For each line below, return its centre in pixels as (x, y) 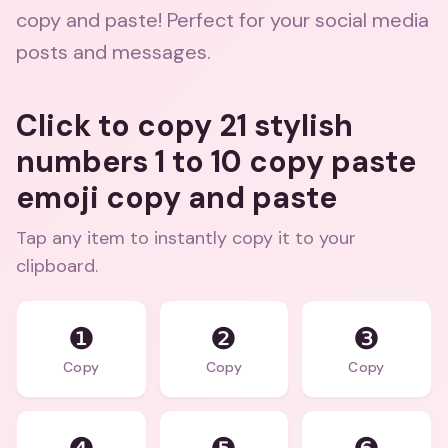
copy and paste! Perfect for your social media (222, 20)
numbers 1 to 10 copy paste (216, 161)
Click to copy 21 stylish (184, 125)
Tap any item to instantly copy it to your (186, 238)
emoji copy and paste (176, 197)
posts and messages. (113, 52)
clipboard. (57, 266)
